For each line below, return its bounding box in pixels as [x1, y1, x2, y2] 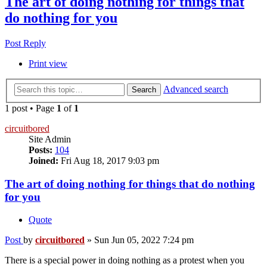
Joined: [29, 155, 58, 166]
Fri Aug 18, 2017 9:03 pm [58, 155, 159, 166]
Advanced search [163, 83, 228, 94]
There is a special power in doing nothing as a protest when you [5, 255, 244, 266]
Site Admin [29, 133, 71, 144]
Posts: [29, 144, 52, 155]
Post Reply [5, 38, 46, 49]
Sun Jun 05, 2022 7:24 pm [94, 235, 194, 246]
